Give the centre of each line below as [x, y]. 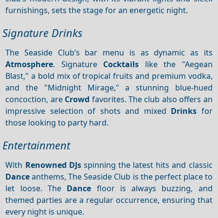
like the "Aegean [176, 64]
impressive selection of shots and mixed [88, 111]
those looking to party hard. [57, 122]
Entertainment [36, 145]
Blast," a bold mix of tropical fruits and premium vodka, [109, 76]
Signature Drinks [42, 33]
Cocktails [121, 64]
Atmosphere [29, 64]
